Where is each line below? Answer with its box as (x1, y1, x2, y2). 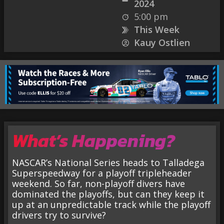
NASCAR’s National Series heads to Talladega (12, 156, 204, 169)
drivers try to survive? (12, 209, 106, 221)
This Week (133, 23, 179, 35)
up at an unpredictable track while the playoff (12, 198, 210, 211)
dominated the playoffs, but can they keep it (12, 188, 204, 200)
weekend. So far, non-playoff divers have (12, 177, 185, 190)
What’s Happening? (12, 127, 175, 154)
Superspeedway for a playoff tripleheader (12, 167, 191, 179)
